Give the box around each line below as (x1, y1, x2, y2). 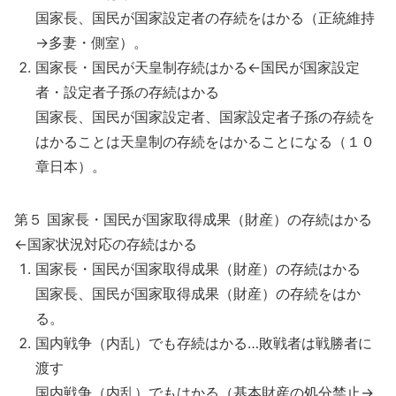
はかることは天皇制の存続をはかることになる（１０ (35, 133, 375, 150)
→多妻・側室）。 (35, 34, 148, 51)
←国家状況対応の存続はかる (14, 235, 197, 253)
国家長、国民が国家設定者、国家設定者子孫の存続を (35, 108, 375, 126)
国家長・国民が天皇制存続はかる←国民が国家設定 (35, 58, 360, 76)
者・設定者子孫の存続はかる (35, 83, 219, 101)
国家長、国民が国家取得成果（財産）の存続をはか (35, 285, 361, 302)
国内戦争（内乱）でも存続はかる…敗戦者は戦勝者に (35, 334, 372, 352)
